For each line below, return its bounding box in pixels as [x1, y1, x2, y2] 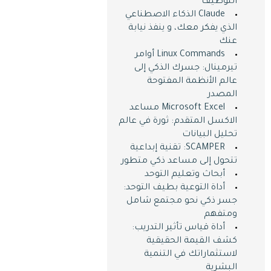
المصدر [207, 90, 237, 100]
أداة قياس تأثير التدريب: [132, 223, 225, 233]
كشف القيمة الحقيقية [146, 237, 237, 246]
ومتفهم [204, 210, 237, 220]
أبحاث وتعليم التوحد [145, 170, 225, 180]
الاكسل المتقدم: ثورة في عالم [119, 117, 237, 126]
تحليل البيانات [182, 130, 237, 140]
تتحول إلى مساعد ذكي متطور [121, 157, 237, 166]
